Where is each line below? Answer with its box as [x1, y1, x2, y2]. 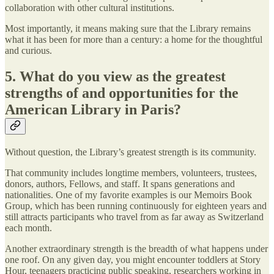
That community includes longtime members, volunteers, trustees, [5, 167, 257, 178]
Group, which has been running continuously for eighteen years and [5, 200, 267, 211]
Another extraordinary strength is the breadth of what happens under [5, 243, 268, 254]
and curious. [5, 45, 52, 56]
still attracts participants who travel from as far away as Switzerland [5, 211, 264, 222]
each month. [5, 222, 52, 233]
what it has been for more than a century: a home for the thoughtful [5, 34, 262, 45]
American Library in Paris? [5, 101, 181, 117]
